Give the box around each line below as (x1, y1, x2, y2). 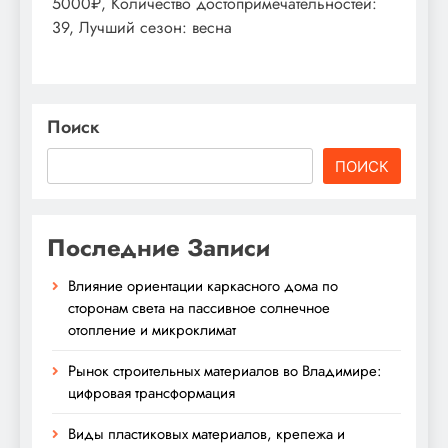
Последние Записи (47, 229, 270, 265)
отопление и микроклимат (68, 318, 236, 341)
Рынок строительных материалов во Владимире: (68, 359, 381, 382)
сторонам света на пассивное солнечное (68, 296, 330, 319)
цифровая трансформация (68, 381, 235, 404)
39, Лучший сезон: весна (52, 15, 232, 39)
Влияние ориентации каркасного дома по (68, 274, 338, 297)
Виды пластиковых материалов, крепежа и (68, 422, 345, 445)
